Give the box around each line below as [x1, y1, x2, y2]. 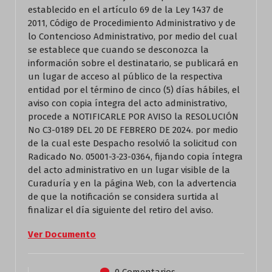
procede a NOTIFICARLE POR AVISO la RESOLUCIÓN [28, 111, 239, 122]
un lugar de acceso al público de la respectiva [28, 71, 223, 82]
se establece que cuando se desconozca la [28, 44, 209, 55]
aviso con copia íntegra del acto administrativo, [28, 98, 227, 109]
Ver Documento [28, 229, 96, 240]
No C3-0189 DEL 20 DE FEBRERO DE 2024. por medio [28, 124, 238, 135]
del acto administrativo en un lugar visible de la [28, 165, 230, 175]
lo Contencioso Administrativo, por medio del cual [28, 31, 237, 42]
